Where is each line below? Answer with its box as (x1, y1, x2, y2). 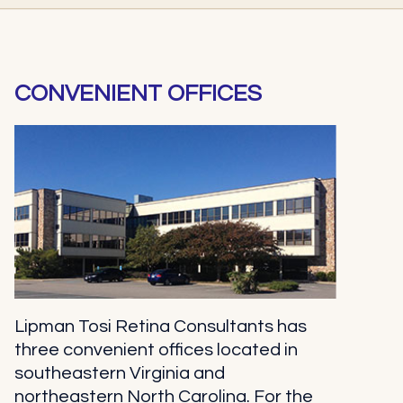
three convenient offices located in (13, 341, 298, 360)
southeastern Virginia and (13, 364, 225, 383)
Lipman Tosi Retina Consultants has (13, 318, 307, 336)
